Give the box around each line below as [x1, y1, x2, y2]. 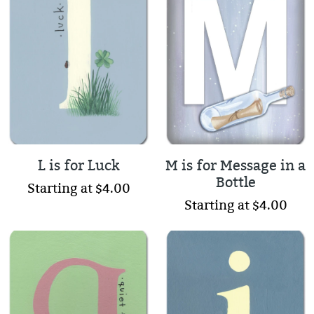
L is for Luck [37, 157, 120, 175]
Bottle [215, 174, 256, 192]
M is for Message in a [165, 157, 306, 175]
